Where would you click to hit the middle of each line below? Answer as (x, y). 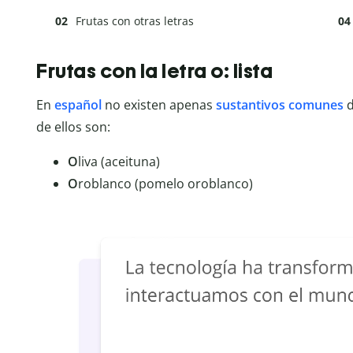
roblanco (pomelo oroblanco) (165, 183)
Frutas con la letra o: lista (154, 71)
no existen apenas (159, 104)
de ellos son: (73, 126)
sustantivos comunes (280, 104)
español (78, 104)
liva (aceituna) (119, 161)
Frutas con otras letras (135, 21)
